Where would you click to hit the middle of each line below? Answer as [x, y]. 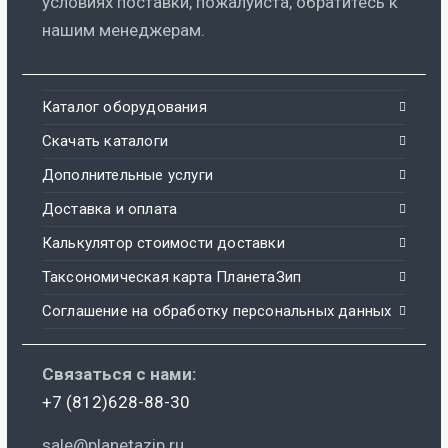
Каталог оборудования [124, 106]
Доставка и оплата [109, 208]
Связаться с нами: [118, 373]
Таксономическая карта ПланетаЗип [171, 276]
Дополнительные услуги [127, 174]
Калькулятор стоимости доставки [163, 242]
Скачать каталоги [104, 140]
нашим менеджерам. [123, 29]
